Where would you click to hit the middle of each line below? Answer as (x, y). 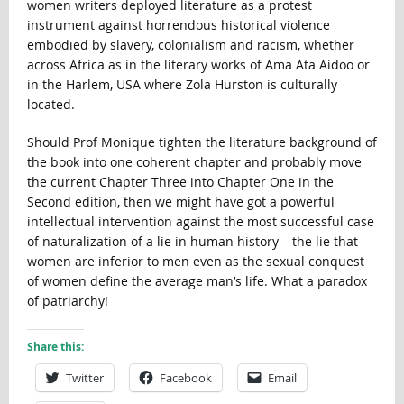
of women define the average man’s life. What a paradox (197, 281)
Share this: (55, 347)
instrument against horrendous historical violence (178, 25)
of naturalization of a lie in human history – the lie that (192, 242)
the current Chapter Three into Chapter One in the (180, 182)
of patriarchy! (67, 301)
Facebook (185, 378)
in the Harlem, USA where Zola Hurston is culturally (182, 85)
